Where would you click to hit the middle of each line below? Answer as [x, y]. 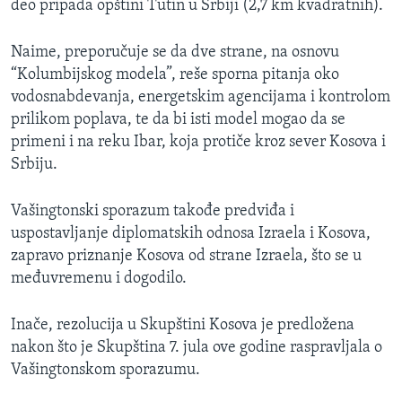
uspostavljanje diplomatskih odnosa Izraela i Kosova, [191, 234]
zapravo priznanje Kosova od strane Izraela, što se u [186, 257]
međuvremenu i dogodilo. [99, 279]
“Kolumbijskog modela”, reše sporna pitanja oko [175, 75]
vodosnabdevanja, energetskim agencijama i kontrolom [201, 98]
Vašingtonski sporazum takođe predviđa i [153, 212]
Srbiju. [34, 165]
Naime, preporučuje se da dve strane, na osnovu [175, 53]
